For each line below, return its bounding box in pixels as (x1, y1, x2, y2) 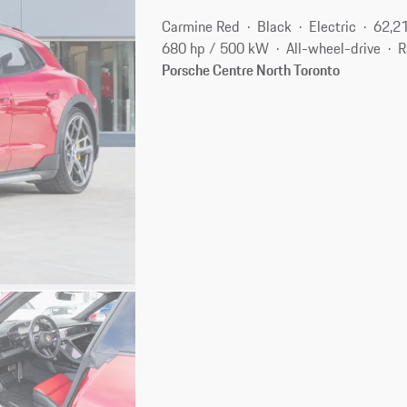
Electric (309, 15, 357, 37)
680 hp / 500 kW (162, 36, 270, 59)
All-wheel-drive (286, 36, 382, 59)
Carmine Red (162, 15, 241, 37)
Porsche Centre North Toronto (162, 58, 341, 81)
